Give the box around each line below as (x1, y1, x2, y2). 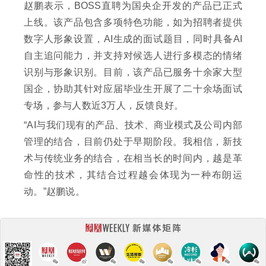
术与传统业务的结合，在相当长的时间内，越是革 (24, 153, 242, 164)
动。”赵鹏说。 (24, 186, 85, 197)
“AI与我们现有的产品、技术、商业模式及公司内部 (24, 120, 242, 131)
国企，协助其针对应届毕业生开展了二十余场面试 (24, 84, 242, 94)
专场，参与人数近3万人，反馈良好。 (24, 100, 184, 111)
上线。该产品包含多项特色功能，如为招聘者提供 (24, 17, 242, 28)
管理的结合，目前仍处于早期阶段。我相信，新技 (24, 137, 242, 147)
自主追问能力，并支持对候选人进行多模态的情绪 (24, 50, 242, 61)
